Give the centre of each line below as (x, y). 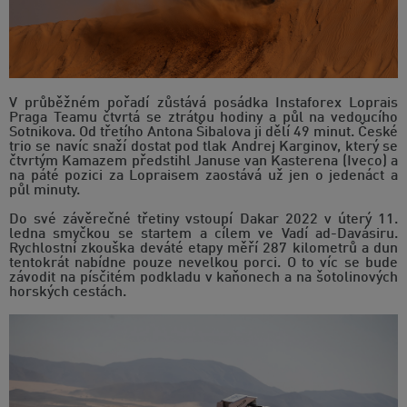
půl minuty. (45, 191)
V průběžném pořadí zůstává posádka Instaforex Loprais (203, 104)
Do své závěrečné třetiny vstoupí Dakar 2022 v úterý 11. (203, 220)
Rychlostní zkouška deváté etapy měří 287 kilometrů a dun (203, 249)
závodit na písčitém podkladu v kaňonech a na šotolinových (203, 278)
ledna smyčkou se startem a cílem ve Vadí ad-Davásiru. (203, 235)
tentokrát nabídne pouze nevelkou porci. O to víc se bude (203, 264)
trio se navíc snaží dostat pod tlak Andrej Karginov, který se (203, 148)
